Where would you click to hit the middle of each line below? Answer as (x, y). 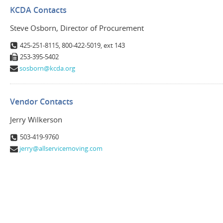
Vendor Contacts (42, 102)
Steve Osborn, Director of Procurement (77, 28)
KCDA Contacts (38, 10)
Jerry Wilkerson (36, 120)
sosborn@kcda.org (48, 68)
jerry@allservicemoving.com (61, 149)
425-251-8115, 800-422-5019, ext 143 (73, 45)
